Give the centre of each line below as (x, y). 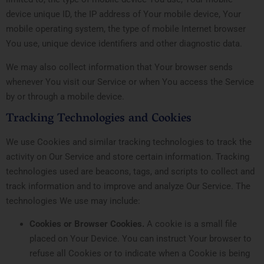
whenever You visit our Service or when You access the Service (130, 82)
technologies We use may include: (73, 201)
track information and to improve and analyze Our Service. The (128, 186)
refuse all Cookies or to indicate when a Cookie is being (140, 254)
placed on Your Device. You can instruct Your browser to (141, 239)
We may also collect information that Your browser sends (119, 67)
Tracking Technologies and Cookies (99, 119)
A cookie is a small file (191, 224)
